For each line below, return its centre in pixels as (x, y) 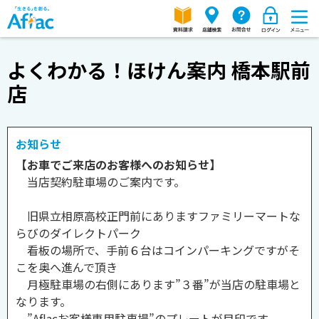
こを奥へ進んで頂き (67, 267)
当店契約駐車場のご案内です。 (100, 182)
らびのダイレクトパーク (78, 233)
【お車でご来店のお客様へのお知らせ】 (118, 164)
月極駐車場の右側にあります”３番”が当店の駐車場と (158, 284)
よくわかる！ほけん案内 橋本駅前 (159, 70)
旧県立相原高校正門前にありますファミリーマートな (158, 216)
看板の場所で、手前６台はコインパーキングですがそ (158, 250)
